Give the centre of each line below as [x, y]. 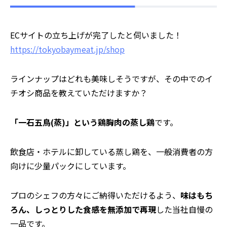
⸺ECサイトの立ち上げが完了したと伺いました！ [96, 35]
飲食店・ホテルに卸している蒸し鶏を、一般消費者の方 [111, 152]
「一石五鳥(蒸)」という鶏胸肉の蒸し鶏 [82, 122]
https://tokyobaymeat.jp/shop [67, 49]
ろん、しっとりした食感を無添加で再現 [83, 210]
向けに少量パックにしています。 [70, 166]
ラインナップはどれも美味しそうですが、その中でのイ [111, 79]
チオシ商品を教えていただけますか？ [79, 93]
